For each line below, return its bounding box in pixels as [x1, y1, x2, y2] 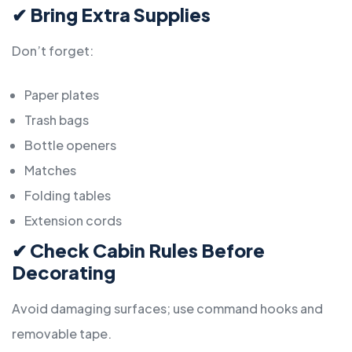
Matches [24, 162, 76, 179]
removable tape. [12, 325, 112, 343]
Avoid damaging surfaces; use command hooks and [12, 300, 323, 317]
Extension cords [24, 212, 122, 229]
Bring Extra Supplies [30, 3, 211, 27]
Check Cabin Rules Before [30, 239, 265, 262]
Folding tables [24, 187, 111, 204]
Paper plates [24, 86, 99, 104]
